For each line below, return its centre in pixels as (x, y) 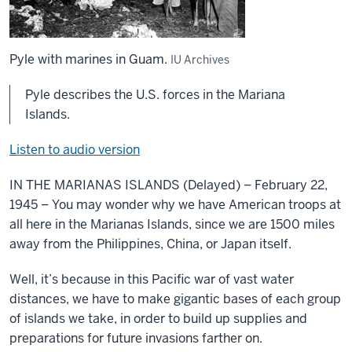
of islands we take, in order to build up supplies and (158, 319)
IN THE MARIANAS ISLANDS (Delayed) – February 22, (169, 185)
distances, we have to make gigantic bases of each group (175, 299)
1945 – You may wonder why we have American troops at (175, 205)
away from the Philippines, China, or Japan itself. (150, 244)
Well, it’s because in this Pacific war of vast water (152, 279)
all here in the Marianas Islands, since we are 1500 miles (172, 224)
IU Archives (200, 60)
